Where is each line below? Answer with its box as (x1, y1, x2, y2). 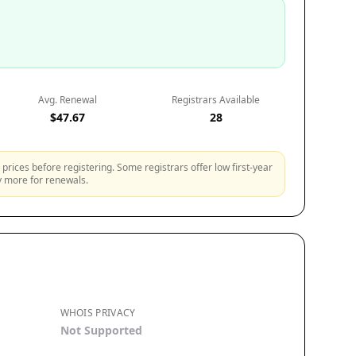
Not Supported (60, 323, 142, 338)
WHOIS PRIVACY (60, 306, 136, 319)
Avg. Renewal (37, 93, 97, 106)
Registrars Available (172, 93, 261, 106)
